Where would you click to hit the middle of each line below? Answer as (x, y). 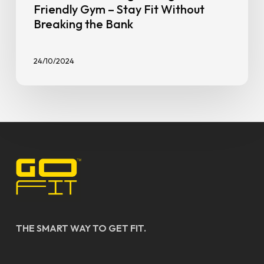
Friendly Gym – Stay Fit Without (119, 9)
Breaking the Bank (83, 24)
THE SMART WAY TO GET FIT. (81, 228)
